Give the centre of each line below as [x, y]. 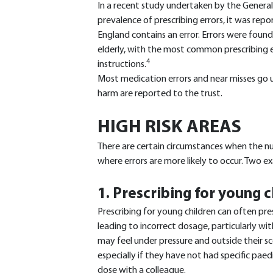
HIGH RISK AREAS [169, 128]
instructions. [122, 65]
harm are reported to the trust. [160, 94]
